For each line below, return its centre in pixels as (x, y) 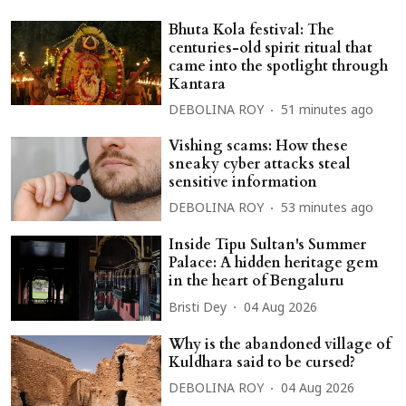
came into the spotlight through (279, 66)
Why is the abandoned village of (280, 344)
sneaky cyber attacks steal (260, 164)
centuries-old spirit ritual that (271, 48)
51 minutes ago (328, 111)
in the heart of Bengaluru (257, 281)
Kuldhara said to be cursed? (262, 362)
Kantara (198, 84)
